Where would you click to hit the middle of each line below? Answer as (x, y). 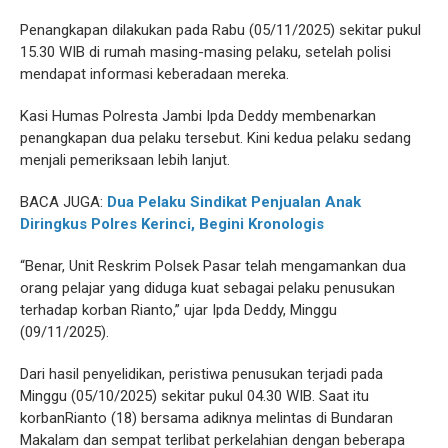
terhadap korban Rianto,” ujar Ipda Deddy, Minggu (178, 310)
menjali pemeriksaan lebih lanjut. (125, 160)
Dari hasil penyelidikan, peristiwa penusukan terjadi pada (201, 374)
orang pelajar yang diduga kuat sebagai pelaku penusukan (207, 288)
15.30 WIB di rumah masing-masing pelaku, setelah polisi (205, 52)
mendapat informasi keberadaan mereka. (154, 74)
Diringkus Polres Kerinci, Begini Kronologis (172, 224)
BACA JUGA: (63, 202)
